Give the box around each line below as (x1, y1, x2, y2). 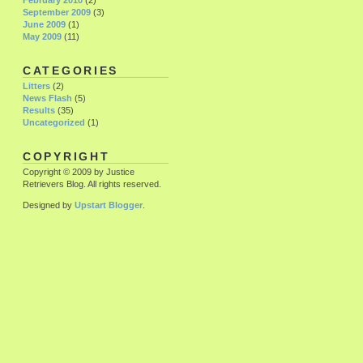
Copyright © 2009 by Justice (23, 166, 135, 177)
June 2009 (23, 19, 66, 30)
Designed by (23, 200, 75, 211)
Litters (23, 81, 50, 92)
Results (23, 105, 55, 116)
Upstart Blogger (75, 200, 143, 211)
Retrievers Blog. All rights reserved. (23, 178, 161, 189)
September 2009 (23, 7, 91, 18)
